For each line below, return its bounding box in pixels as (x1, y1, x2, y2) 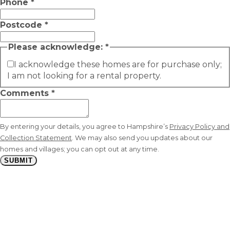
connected (42, 208, 112, 224)
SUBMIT (4, 157, 33, 165)
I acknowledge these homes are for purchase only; (14, 60, 222, 70)
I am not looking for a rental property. (7, 71, 161, 81)
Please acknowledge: (8, 42, 105, 52)
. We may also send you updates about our (72, 134, 213, 142)
